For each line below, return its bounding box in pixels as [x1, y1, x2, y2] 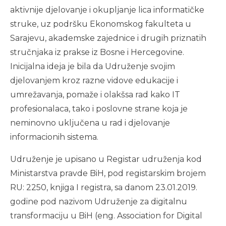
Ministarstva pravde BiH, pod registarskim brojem [10, 168, 206, 178]
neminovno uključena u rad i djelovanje [10, 118, 170, 128]
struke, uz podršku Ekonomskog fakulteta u [10, 19, 191, 29]
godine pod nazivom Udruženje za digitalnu [10, 197, 187, 206]
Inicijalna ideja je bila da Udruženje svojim [10, 62, 175, 71]
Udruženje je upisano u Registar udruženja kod [10, 154, 202, 164]
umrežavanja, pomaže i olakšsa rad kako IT [10, 90, 180, 99]
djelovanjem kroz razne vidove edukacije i [10, 76, 178, 85]
